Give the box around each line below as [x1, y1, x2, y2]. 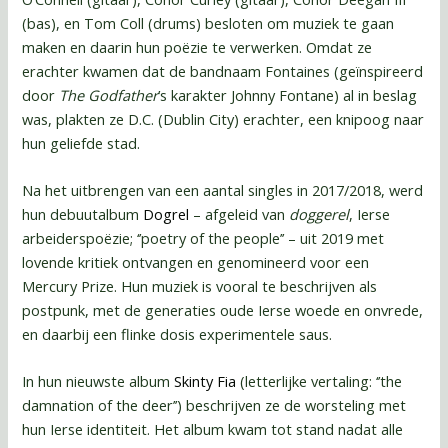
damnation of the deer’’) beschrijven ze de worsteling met [22, 395, 407, 416]
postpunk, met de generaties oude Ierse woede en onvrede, [22, 299, 424, 320]
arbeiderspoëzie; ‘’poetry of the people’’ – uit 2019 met [22, 227, 385, 248]
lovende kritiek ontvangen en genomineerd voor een [22, 251, 370, 272]
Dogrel [143, 203, 190, 224]
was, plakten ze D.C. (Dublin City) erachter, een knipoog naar [22, 108, 425, 129]
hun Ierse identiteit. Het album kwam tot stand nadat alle [22, 419, 404, 440]
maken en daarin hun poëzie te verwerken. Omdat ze [22, 36, 373, 57]
